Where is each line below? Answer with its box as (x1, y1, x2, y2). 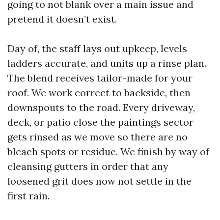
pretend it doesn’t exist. (7, 13, 117, 25)
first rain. (7, 190, 50, 202)
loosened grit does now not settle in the (7, 175, 192, 187)
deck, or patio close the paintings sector (7, 116, 193, 128)
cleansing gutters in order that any (7, 160, 168, 172)
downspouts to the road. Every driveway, (7, 101, 195, 113)
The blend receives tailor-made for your (7, 72, 192, 84)
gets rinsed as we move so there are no (7, 131, 188, 143)
